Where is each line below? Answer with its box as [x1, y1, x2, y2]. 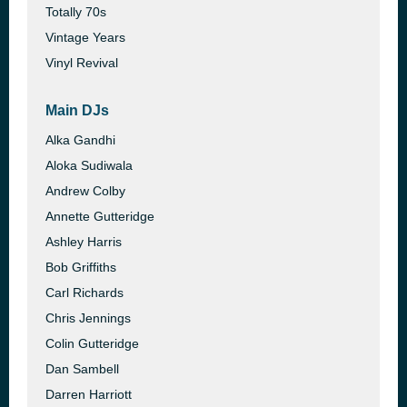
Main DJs [45, 103, 109, 118]
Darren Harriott [45, 387, 132, 402]
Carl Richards [45, 285, 124, 300]
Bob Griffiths [45, 260, 116, 274]
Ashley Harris [45, 234, 122, 249]
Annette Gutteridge [45, 209, 154, 223]
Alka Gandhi [45, 133, 115, 147]
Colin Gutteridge [45, 336, 139, 351]
